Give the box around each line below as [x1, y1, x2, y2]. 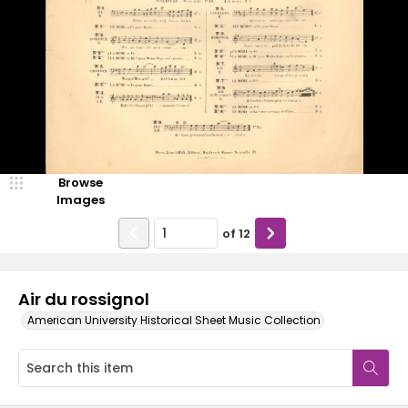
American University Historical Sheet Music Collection [27, 312, 321, 328]
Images [56, 191, 105, 209]
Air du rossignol [18, 288, 149, 311]
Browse [57, 174, 103, 191]
